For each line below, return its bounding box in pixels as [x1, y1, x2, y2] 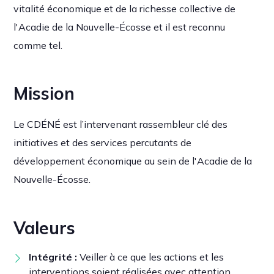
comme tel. [13, 39, 63, 51]
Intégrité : [29, 251, 80, 264]
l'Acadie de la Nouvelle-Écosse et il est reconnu [13, 20, 226, 33]
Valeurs [13, 217, 76, 239]
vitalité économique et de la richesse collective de [13, 2, 236, 15]
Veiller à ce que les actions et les [80, 251, 224, 264]
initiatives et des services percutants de [13, 136, 192, 149]
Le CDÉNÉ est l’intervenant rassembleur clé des [13, 118, 228, 131]
